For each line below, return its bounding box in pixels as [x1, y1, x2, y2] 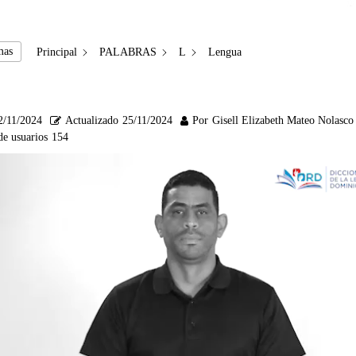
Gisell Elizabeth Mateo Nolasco [211, 114, 354, 127]
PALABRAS [99, 45, 157, 58]
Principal [36, 45, 77, 58]
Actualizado [64, 114, 118, 127]
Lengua [207, 45, 242, 58]
